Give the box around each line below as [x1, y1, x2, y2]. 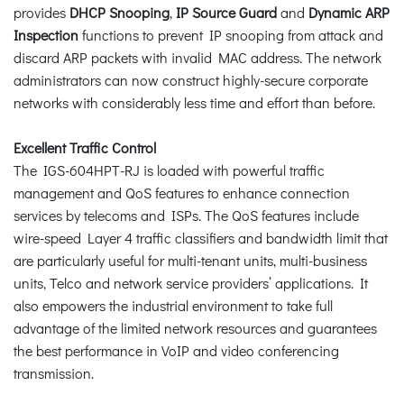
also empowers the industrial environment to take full [14, 295, 333, 315]
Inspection [14, 24, 78, 44]
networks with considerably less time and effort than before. [14, 92, 375, 112]
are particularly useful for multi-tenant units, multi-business [14, 250, 367, 270]
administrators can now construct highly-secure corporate [14, 69, 368, 89]
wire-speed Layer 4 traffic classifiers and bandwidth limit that [14, 227, 388, 247]
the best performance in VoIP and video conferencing [14, 340, 339, 360]
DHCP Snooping [69, 2, 170, 22]
